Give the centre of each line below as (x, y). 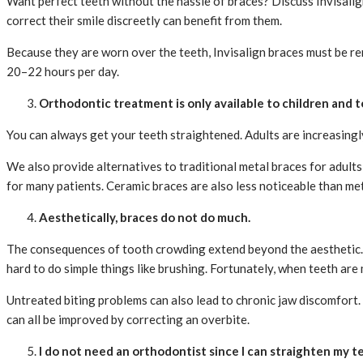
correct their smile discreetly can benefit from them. (144, 21)
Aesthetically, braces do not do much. (145, 218)
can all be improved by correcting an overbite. (128, 320)
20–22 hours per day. (63, 72)
